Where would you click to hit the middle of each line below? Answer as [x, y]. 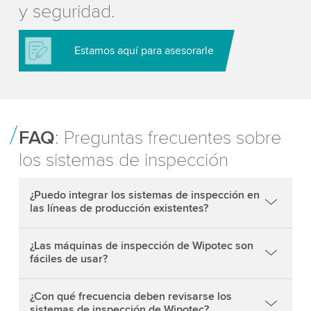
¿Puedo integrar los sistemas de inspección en [144, 195]
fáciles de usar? [68, 259]
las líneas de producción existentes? [119, 208]
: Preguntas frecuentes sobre [168, 137]
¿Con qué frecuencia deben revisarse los [131, 296]
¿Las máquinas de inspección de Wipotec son [141, 245]
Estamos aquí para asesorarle [144, 50]
